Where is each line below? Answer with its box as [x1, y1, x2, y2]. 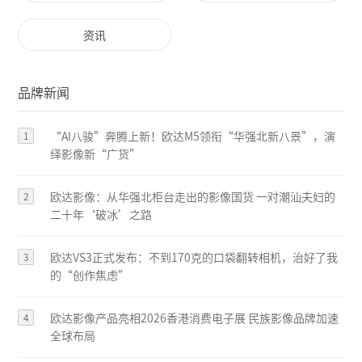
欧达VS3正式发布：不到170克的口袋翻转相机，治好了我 [50, 252, 339, 263]
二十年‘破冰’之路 [50, 209, 153, 221]
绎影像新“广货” [50, 149, 141, 160]
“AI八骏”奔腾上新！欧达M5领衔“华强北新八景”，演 [50, 131, 336, 142]
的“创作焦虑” [50, 270, 130, 281]
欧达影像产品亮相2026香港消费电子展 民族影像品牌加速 [50, 313, 339, 324]
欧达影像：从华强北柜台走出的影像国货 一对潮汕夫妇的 [50, 192, 257, 203]
